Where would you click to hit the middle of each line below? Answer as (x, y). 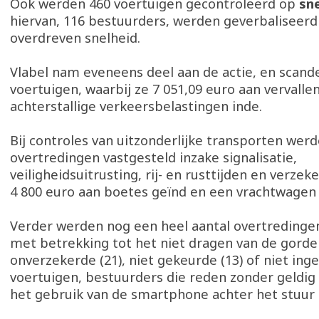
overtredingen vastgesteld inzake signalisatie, (153, 157)
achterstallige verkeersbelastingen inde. (136, 106)
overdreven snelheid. (75, 38)
